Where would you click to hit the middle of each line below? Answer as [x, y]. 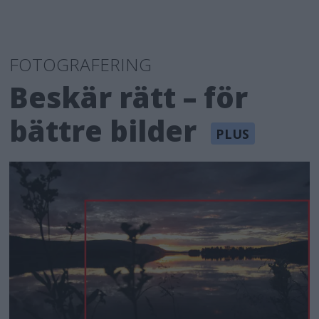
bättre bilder [103, 130]
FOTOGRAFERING [81, 64]
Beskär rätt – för [129, 97]
